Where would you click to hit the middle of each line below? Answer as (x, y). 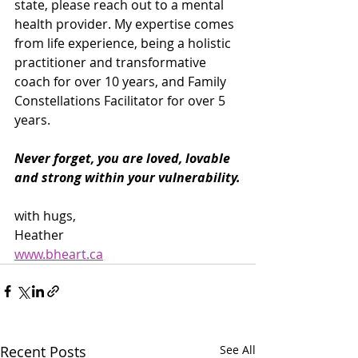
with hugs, (45, 216)
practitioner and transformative (112, 63)
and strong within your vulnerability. (127, 178)
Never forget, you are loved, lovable (124, 159)
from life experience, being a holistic (124, 44)
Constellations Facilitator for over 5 (121, 101)
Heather (39, 235)
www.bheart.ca (59, 255)
